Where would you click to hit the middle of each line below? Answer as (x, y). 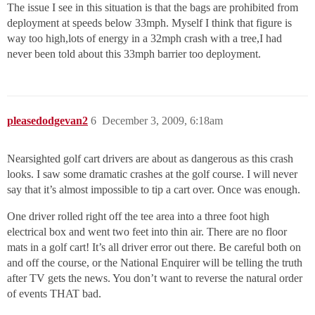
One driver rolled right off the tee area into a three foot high (138, 217)
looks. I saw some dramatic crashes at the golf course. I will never (152, 174)
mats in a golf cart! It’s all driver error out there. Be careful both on (154, 247)
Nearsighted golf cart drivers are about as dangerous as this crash (150, 159)
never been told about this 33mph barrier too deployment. (134, 54)
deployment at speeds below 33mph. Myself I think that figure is (149, 23)
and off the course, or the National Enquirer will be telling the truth (155, 263)
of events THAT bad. (54, 294)
